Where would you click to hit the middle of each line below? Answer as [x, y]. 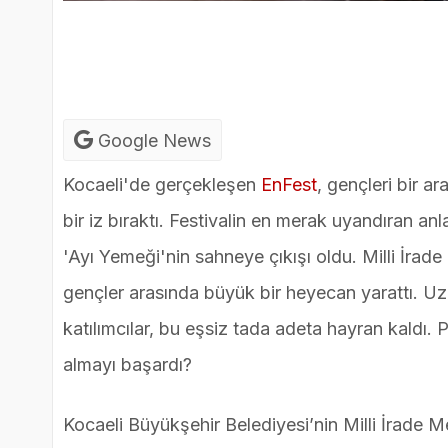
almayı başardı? [127, 365]
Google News [152, 141]
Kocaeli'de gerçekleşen [162, 185]
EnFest [289, 185]
